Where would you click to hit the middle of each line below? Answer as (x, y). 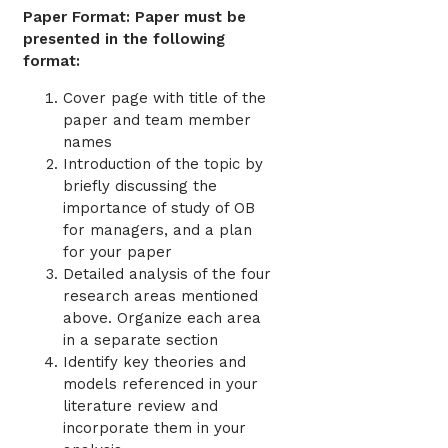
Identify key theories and (154, 362)
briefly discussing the (140, 186)
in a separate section (140, 340)
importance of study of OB (159, 208)
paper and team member (157, 120)
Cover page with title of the (164, 98)
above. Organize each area (162, 318)
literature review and (140, 406)
